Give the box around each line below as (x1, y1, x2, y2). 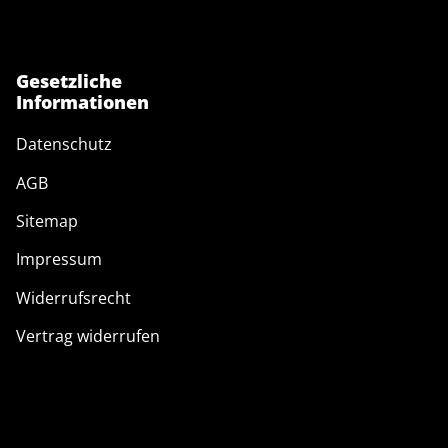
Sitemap (16, 209, 78, 232)
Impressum (16, 248, 102, 271)
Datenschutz (16, 133, 112, 156)
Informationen (16, 90, 149, 114)
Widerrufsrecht (16, 286, 131, 309)
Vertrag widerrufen (16, 325, 160, 348)
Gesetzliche (16, 69, 122, 93)
